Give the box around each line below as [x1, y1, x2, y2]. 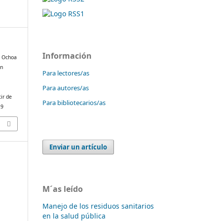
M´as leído [42, 183, 83, 194]
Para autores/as [42, 83, 89, 92]
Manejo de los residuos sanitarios [42, 201, 154, 211]
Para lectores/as [42, 68, 89, 77]
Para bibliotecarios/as [42, 98, 106, 107]
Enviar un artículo [49, 142, 108, 151]
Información [42, 50, 92, 61]
